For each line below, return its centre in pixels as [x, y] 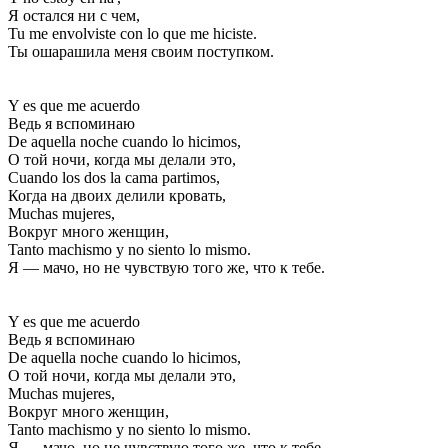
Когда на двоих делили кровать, [117, 195]
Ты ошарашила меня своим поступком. [141, 51]
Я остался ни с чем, [74, 15]
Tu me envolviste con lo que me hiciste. [132, 33]
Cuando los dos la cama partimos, [114, 177]
